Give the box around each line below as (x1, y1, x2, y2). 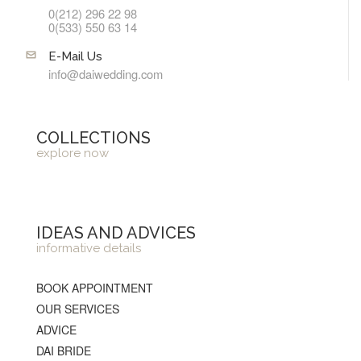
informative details (36, 241, 141, 256)
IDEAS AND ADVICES (36, 223, 196, 243)
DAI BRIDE (36, 342, 91, 359)
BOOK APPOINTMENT (36, 280, 153, 297)
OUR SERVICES (36, 301, 119, 317)
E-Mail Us (48, 49, 102, 64)
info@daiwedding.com (48, 65, 163, 83)
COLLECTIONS (36, 128, 151, 148)
